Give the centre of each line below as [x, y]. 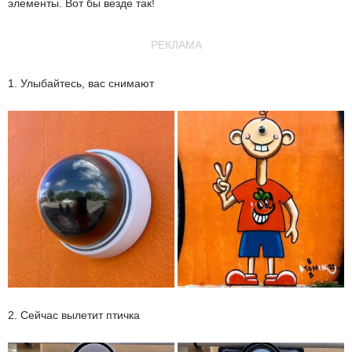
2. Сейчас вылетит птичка [74, 315]
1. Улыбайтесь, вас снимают [81, 83]
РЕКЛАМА [176, 45]
